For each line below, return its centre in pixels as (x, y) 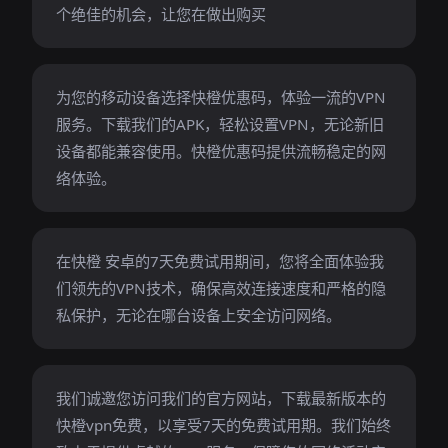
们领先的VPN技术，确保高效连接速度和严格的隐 (221, 288)
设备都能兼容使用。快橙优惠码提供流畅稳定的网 (221, 151)
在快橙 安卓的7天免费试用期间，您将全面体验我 (220, 261)
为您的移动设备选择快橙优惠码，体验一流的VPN (221, 97)
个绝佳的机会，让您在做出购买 (161, 14)
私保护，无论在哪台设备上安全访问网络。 (198, 315)
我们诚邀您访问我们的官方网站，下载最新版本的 (221, 398)
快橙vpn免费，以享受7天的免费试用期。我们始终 (223, 425)
